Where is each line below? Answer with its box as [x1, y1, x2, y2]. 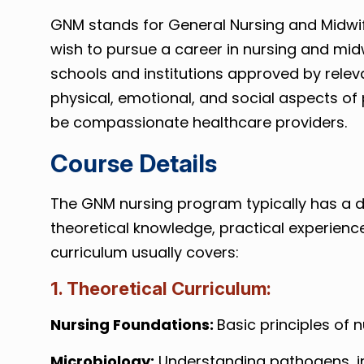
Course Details [50, 149, 217, 178]
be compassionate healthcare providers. [50, 112, 347, 132]
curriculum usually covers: [50, 242, 239, 262]
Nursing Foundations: [50, 314, 217, 335]
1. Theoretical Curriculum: [50, 278, 271, 299]
